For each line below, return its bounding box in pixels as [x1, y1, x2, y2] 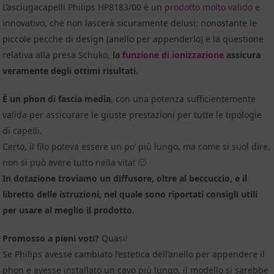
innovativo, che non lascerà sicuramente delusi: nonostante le [2, 17, 257, 29]
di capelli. [2, 124, 43, 136]
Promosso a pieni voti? [2, 232, 100, 244]
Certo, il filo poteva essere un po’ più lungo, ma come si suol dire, [2, 140, 271, 152]
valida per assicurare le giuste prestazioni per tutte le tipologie [2, 108, 262, 120]
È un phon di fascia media [2, 92, 111, 105]
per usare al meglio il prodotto [2, 204, 133, 216]
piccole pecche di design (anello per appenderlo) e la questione [2, 32, 264, 45]
